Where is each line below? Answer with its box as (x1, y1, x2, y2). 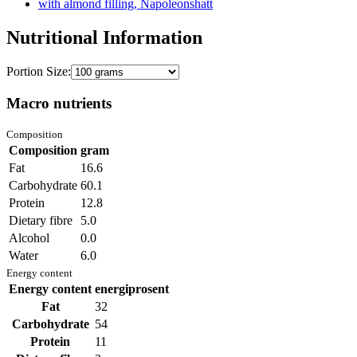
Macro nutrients (6, 94, 112, 112)
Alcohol (9, 231, 49, 245)
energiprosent (95, 282, 169, 296)
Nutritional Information (6, 27, 202, 49)
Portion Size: (6, 65, 71, 79)
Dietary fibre (9, 214, 73, 228)
